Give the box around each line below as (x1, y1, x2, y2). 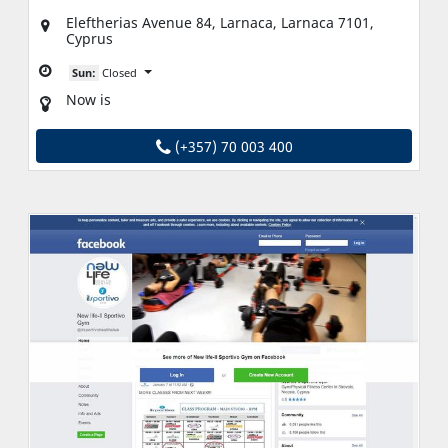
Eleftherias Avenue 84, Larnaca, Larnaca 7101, (66, 13, 374, 33)
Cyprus (66, 29, 113, 49)
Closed (102, 65, 137, 81)
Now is (66, 90, 111, 110)
